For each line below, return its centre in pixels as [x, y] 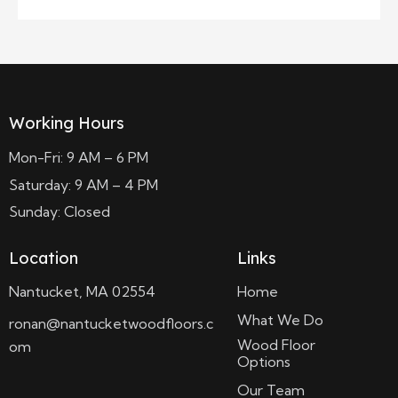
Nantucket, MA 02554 [82, 292]
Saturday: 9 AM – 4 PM [84, 184]
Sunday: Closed [60, 212]
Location [44, 258]
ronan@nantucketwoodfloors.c [111, 323]
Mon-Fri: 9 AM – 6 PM [79, 157]
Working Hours [67, 123]
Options [263, 362]
